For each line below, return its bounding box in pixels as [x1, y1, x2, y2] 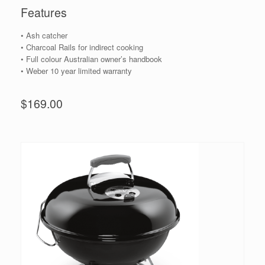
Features [21, 4, 67, 21]
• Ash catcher [21, 30, 67, 41]
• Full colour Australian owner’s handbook [21, 53, 162, 65]
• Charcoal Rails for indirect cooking [21, 41, 143, 53]
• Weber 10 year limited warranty [21, 65, 132, 77]
